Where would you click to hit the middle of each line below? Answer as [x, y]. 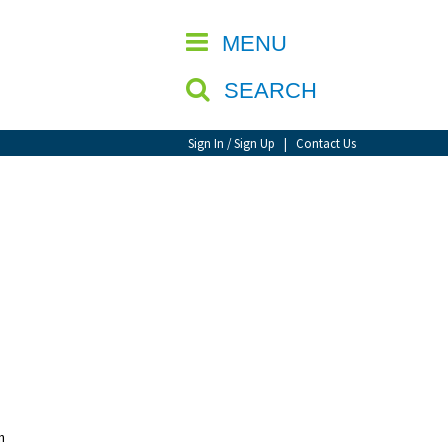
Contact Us [326, 143]
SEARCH [273, 90]
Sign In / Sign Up [231, 143]
